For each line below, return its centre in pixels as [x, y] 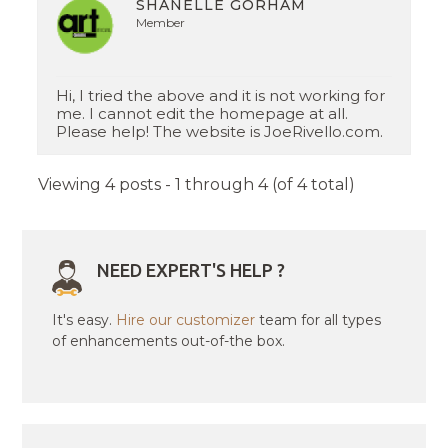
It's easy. [84, 320]
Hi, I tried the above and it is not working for [221, 96]
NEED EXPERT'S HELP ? [191, 270]
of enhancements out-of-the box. [169, 341]
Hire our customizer [186, 320]
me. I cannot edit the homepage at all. [202, 114]
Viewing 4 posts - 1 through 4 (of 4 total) [197, 185]
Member [161, 23]
